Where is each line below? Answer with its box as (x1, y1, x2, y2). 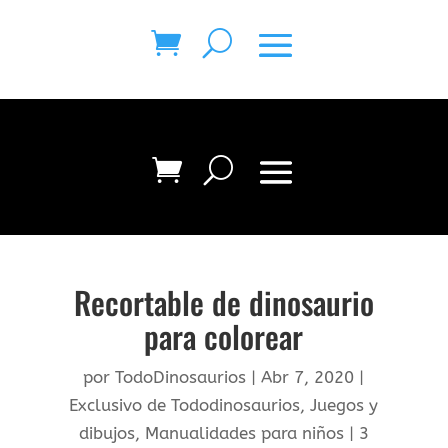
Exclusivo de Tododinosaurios (69, 395, 301, 415)
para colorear (144, 313, 304, 359)
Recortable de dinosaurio (73, 279, 374, 325)
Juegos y (310, 395, 379, 415)
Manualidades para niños (144, 423, 344, 443)
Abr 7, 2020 (261, 367, 355, 387)
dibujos (78, 423, 135, 443)
